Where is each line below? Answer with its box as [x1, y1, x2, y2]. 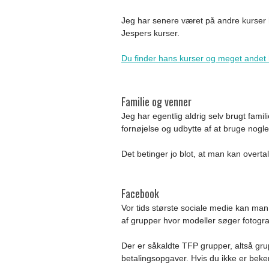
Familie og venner [121, 94, 192, 109]
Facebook [121, 186, 159, 201]
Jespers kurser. [121, 28, 180, 38]
